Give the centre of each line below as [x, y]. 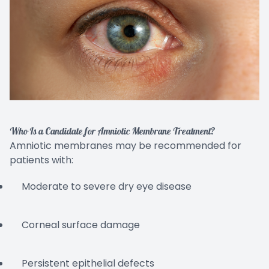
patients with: [41, 160]
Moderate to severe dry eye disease [107, 186]
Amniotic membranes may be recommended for [125, 145]
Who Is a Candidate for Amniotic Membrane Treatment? [113, 131]
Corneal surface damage [81, 225]
